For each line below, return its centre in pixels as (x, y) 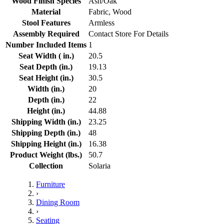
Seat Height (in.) (46, 77)
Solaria (99, 165)
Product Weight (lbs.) (46, 154)
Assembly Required (46, 33)
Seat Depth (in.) (46, 66)
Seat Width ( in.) (46, 55)
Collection (46, 165)
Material (46, 11)
